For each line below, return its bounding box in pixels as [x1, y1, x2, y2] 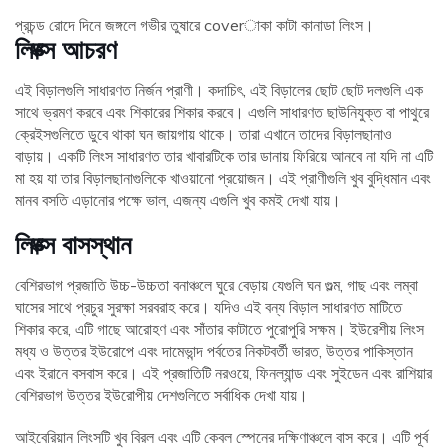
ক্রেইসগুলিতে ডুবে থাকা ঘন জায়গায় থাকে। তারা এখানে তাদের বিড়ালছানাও [15, 124, 392, 145]
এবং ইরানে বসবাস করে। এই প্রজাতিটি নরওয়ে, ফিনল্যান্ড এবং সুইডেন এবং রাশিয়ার [15, 363, 432, 384]
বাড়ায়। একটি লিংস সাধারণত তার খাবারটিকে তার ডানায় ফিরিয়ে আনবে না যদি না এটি [15, 146, 433, 167]
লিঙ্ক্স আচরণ [15, 34, 117, 66]
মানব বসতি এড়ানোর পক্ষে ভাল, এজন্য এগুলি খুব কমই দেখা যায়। [15, 190, 341, 211]
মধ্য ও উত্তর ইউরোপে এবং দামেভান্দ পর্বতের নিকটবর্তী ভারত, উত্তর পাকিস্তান [15, 341, 413, 362]
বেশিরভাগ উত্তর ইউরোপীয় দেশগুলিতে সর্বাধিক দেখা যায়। [15, 385, 308, 406]
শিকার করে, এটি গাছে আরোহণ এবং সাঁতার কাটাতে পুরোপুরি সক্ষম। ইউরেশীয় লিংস [15, 319, 424, 340]
